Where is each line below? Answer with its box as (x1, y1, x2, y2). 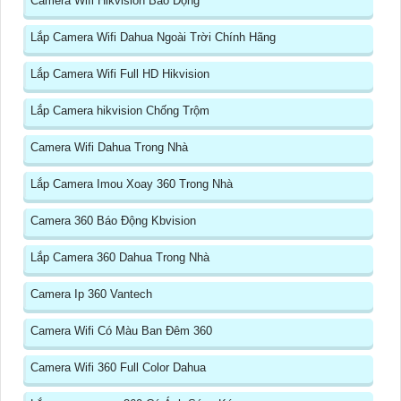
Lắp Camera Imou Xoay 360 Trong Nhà (30, 177, 233, 192)
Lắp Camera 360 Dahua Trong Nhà (30, 251, 209, 265)
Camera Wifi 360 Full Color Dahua (30, 361, 206, 375)
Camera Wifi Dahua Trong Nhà (30, 141, 188, 155)
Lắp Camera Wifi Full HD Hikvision (30, 67, 209, 81)
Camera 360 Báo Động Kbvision (30, 214, 196, 228)
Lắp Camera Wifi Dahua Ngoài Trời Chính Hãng (30, 30, 276, 45)
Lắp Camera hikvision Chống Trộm (30, 104, 209, 118)
